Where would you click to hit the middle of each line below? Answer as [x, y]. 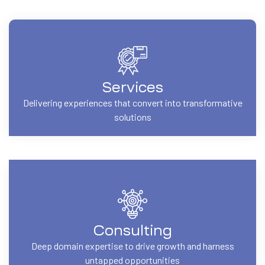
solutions [132, 117]
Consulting [132, 230]
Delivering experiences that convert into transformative [132, 102]
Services [132, 87]
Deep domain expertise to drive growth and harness [132, 245]
